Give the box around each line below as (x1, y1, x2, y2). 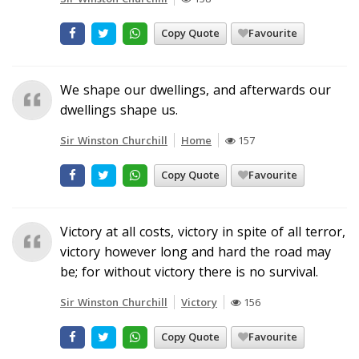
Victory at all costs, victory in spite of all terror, (60, 222, 345, 240)
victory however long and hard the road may (60, 242, 331, 260)
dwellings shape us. (60, 100, 178, 119)
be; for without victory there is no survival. (60, 262, 318, 280)
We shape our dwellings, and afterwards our (60, 80, 331, 99)
